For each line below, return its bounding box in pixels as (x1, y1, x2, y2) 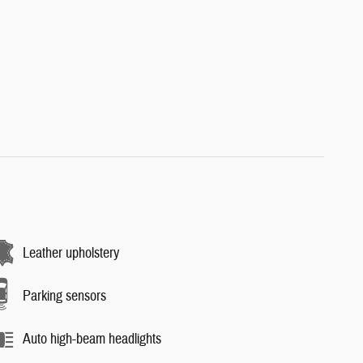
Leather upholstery (23, 244, 119, 263)
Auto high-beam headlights (23, 330, 161, 348)
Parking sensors (23, 287, 106, 305)
